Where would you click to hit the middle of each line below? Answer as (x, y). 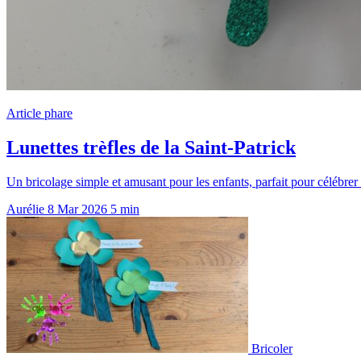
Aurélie (25, 209)
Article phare (39, 113)
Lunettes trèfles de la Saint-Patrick (151, 147)
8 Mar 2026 (77, 209)
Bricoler (272, 348)
